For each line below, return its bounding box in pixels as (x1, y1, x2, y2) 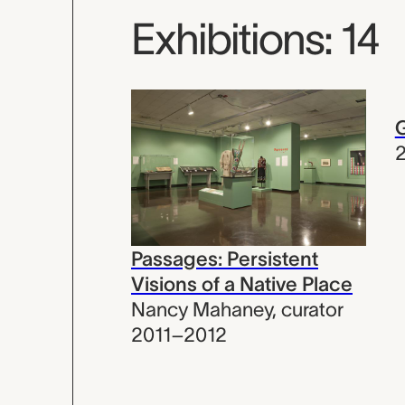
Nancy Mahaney (131, 297, 272, 320)
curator (281, 297, 344, 320)
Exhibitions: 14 (131, 14, 379, 63)
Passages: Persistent (131, 247, 318, 269)
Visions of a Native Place (131, 272, 353, 295)
